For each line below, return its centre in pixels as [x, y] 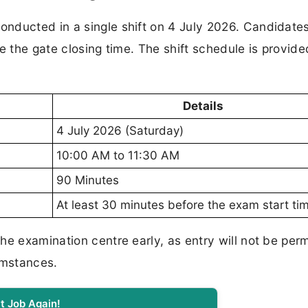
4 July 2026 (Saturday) [120, 130]
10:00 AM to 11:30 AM [118, 155]
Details [203, 106]
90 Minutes [88, 180]
